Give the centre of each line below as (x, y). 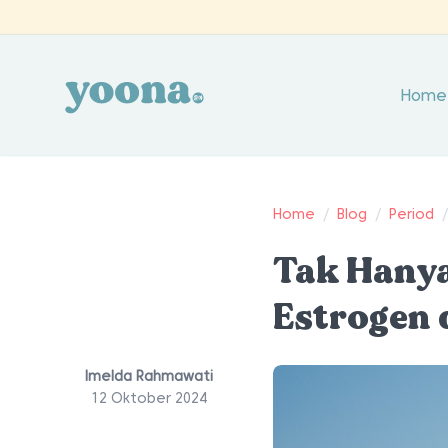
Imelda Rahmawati (149, 376)
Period (412, 214)
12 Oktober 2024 (148, 398)
